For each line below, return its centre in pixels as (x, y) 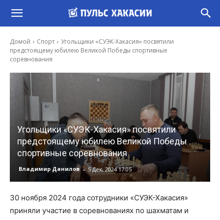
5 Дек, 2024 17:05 (110, 169)
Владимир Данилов (49, 169)
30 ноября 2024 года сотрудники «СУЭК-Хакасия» (99, 197)
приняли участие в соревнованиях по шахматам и (99, 210)
